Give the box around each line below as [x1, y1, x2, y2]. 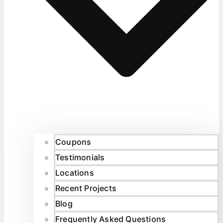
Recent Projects [55, 183, 116, 194]
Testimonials [55, 152, 105, 163]
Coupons [55, 137, 92, 147]
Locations [55, 168, 94, 178]
